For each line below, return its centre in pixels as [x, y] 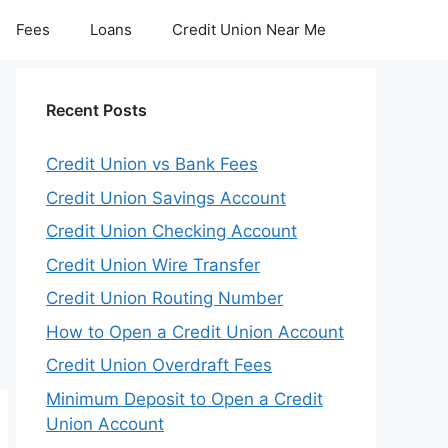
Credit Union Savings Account [166, 197]
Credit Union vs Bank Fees [152, 164]
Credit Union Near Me [249, 29]
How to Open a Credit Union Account [195, 331]
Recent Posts [96, 110]
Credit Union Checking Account [171, 231]
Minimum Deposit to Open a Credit [184, 398]
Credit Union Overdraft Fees [159, 365]
